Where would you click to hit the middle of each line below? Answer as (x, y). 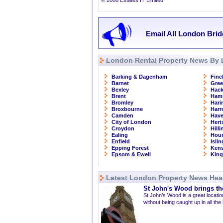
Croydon (123, 128)
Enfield (121, 141)
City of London (131, 122)
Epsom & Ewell (131, 154)
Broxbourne (127, 109)
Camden (122, 115)
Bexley (120, 90)
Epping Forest (130, 148)
